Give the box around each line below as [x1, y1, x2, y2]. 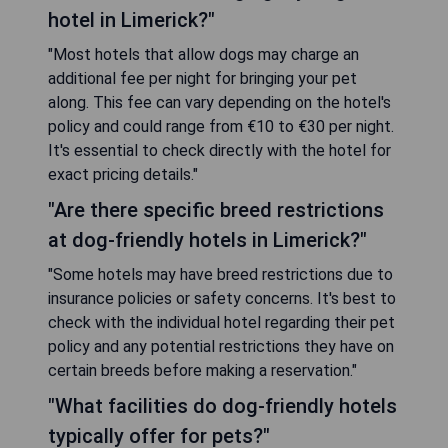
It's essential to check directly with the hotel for [48, 141, 391, 161]
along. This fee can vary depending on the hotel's [48, 93, 391, 113]
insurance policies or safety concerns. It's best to [48, 289, 396, 309]
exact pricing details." [48, 165, 198, 185]
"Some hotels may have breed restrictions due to [48, 265, 393, 285]
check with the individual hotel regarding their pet [48, 313, 395, 333]
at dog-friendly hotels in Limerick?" [48, 228, 367, 253]
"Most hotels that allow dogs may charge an [48, 45, 359, 65]
